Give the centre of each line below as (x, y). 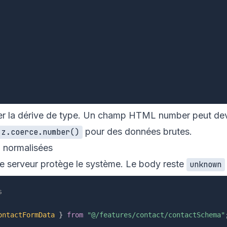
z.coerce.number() (41, 132)
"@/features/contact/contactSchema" (156, 215)
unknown (206, 165)
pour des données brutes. (137, 132)
